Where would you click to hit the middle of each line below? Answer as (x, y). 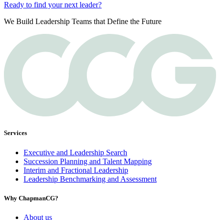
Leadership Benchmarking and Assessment (90, 179)
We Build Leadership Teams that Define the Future (83, 21)
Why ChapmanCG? (31, 198)
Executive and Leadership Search (75, 152)
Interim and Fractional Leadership (76, 170)
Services (15, 133)
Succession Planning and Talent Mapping (88, 161)
